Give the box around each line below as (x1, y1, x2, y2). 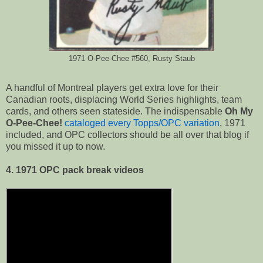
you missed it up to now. (6, 141, 105, 152)
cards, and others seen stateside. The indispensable (6, 106, 225, 117)
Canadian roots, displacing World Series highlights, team (6, 95, 242, 105)
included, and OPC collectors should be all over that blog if (6, 130, 249, 140)
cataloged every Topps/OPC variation (65, 118, 220, 129)
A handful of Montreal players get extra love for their (6, 83, 218, 93)
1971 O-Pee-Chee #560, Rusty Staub (68, 55, 195, 63)
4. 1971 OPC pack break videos (6, 165, 144, 176)
